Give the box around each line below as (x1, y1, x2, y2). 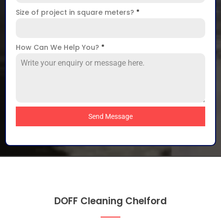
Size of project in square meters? (16, 7, 136, 18)
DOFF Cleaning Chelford (54, 194, 167, 208)
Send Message (88, 112, 133, 121)
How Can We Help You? (16, 42, 101, 53)
